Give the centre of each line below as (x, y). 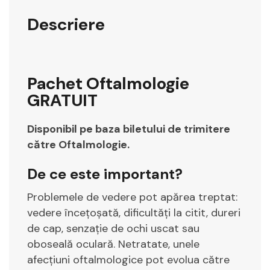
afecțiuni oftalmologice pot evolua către (128, 259)
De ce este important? (105, 174)
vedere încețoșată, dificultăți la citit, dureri (134, 212)
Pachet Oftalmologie (108, 83)
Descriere (66, 24)
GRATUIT (62, 100)
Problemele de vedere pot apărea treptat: (132, 197)
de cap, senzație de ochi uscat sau (113, 228)
